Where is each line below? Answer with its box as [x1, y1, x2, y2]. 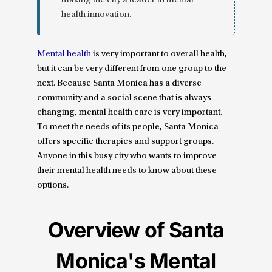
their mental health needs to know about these [37, 166, 217, 176]
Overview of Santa [47, 217, 225, 243]
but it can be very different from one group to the [37, 64, 227, 74]
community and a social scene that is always [37, 93, 212, 103]
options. [37, 181, 69, 191]
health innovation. [61, 10, 132, 20]
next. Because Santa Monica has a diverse [37, 79, 202, 89]
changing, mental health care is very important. [37, 108, 223, 118]
